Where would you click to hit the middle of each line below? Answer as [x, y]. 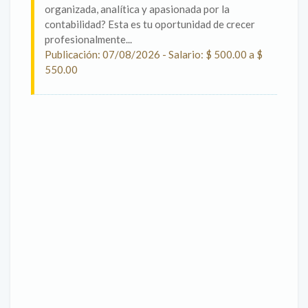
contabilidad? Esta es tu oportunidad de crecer [150, 24]
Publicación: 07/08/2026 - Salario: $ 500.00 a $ [154, 54]
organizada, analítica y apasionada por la [137, 9]
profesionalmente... [88, 39]
